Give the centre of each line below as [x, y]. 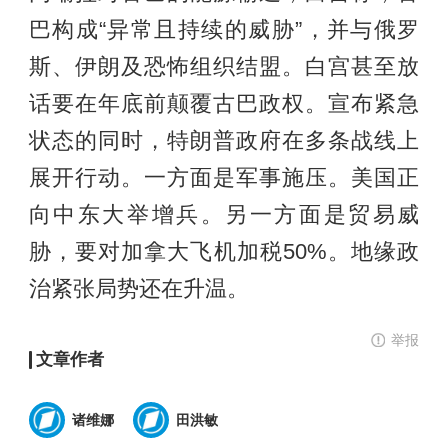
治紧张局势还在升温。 [138, 288]
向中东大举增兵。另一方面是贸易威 [224, 214]
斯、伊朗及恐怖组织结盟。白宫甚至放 [224, 66]
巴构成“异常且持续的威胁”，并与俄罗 [224, 29]
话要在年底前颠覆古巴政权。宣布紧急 [224, 103]
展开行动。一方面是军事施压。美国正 [224, 177]
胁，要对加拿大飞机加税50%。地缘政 [224, 251]
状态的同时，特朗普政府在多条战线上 [224, 140]
